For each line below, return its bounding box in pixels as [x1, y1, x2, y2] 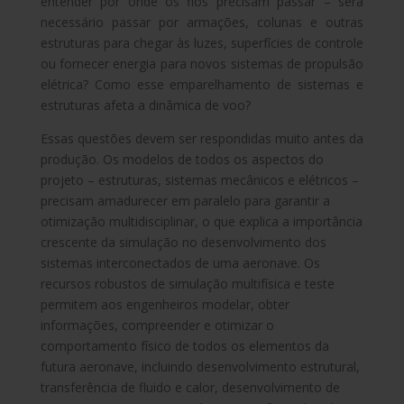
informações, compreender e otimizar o [40, 316, 274, 334]
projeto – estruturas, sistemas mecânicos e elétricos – [40, 170, 359, 188]
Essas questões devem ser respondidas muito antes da [40, 129, 363, 147]
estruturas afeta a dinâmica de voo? [40, 96, 251, 114]
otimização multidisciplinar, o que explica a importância [40, 212, 363, 230]
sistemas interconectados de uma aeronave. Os [40, 253, 320, 271]
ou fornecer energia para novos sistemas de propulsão [40, 54, 364, 72]
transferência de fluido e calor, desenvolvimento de [40, 378, 340, 396]
